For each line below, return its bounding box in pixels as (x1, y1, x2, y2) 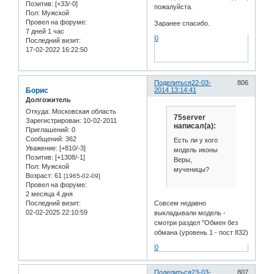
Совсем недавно (154, 199, 207, 207)
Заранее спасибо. (154, 20, 210, 28)
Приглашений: (26, 126, 70, 134)
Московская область (50, 108, 116, 116)
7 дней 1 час (26, 28, 64, 35)
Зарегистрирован (26, 117, 80, 125)
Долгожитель (26, 96, 71, 104)
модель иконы (173, 146, 218, 154)
